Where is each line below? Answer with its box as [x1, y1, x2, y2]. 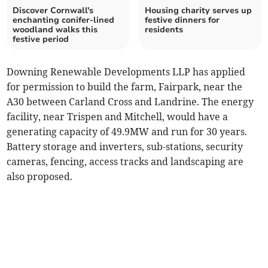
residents [145, 23, 183, 35]
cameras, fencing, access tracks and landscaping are [7, 155, 244, 167]
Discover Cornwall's [13, 4, 94, 16]
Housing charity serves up [145, 4, 252, 16]
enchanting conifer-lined [13, 14, 115, 26]
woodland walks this [13, 23, 98, 35]
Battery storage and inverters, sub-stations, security [7, 140, 243, 153]
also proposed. [7, 170, 73, 182]
